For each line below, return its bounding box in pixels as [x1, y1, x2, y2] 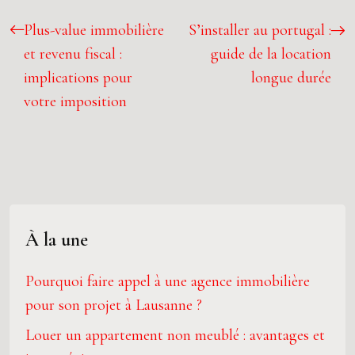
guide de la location [211, 44, 331, 63]
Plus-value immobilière [24, 21, 164, 40]
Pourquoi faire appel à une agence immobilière [25, 272, 310, 291]
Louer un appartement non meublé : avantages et [25, 326, 325, 345]
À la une [25, 228, 88, 251]
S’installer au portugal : [189, 21, 331, 40]
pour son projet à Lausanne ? [25, 296, 202, 315]
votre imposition [24, 92, 127, 111]
